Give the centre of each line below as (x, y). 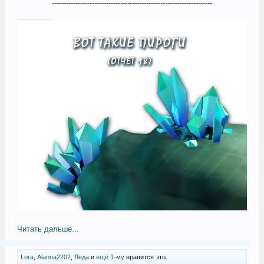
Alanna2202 (54, 257)
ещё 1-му (110, 257)
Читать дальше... (48, 229)
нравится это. (146, 257)
